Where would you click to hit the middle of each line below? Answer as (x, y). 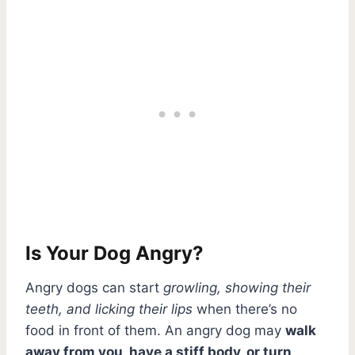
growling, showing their (237, 287)
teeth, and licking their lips (109, 309)
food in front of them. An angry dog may (155, 330)
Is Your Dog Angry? (115, 253)
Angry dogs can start (94, 287)
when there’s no (245, 309)
